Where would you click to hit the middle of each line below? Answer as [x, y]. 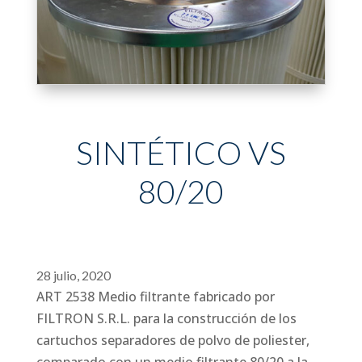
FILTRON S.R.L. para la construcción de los [167, 318]
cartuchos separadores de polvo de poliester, [173, 340]
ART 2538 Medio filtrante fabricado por [156, 296]
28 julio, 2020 [74, 275]
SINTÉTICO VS [181, 152]
